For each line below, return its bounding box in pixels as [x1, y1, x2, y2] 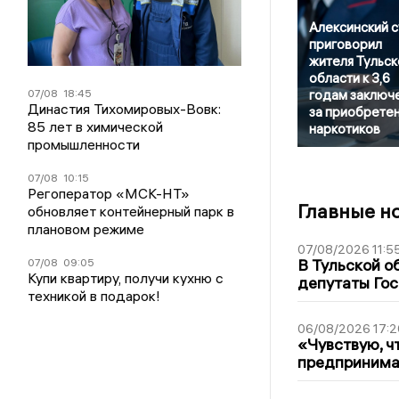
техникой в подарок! [28, 286, 161, 305]
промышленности [28, 134, 141, 153]
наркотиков [308, 120, 380, 138]
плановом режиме [28, 219, 145, 238]
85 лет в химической [28, 117, 164, 135]
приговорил [308, 36, 382, 53]
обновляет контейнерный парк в [28, 201, 235, 220]
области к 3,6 [308, 69, 390, 87]
